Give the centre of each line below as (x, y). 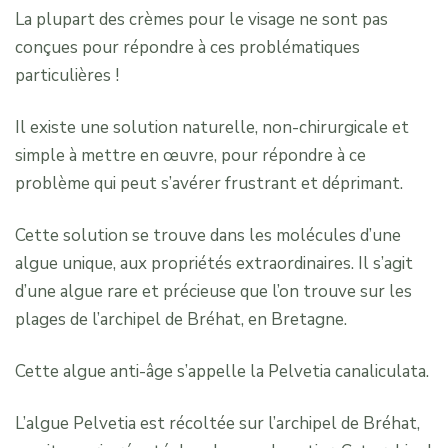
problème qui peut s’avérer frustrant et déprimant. (209, 183)
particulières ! (67, 75)
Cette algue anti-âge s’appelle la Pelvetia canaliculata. (222, 371)
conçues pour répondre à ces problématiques (187, 47)
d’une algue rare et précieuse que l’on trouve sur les (213, 291)
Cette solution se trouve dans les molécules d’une (208, 235)
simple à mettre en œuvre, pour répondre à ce (190, 155)
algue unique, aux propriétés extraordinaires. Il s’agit (214, 263)
